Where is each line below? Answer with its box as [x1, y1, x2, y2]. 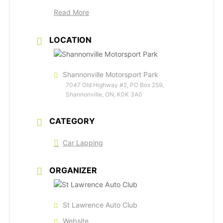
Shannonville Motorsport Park [63, 70, 158, 79]
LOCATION [49, 35, 92, 45]
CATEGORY [49, 116, 95, 126]
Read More [54, 8, 89, 17]
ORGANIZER [49, 165, 97, 175]
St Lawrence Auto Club [63, 200, 137, 209]
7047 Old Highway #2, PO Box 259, [66, 81, 164, 89]
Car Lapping [63, 138, 103, 147]
